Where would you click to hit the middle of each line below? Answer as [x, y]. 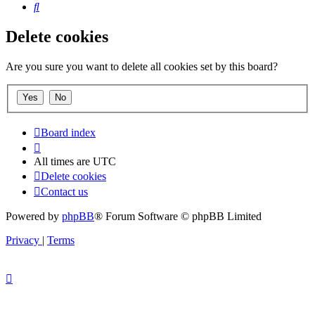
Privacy [22, 240]
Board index [68, 132]
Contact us [64, 191]
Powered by [34, 216]
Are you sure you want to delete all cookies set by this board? [142, 67]
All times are [63, 161]
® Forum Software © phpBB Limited [178, 216]
